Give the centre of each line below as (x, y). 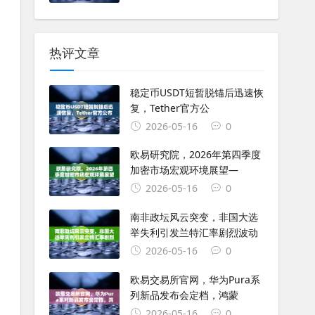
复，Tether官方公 (169, 108)
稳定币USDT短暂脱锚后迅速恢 (197, 92)
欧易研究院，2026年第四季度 (195, 155)
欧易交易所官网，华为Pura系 (195, 279)
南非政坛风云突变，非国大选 (194, 217)
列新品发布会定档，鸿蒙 (184, 295)
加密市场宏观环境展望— (184, 170)
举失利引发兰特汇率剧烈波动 (194, 233)
